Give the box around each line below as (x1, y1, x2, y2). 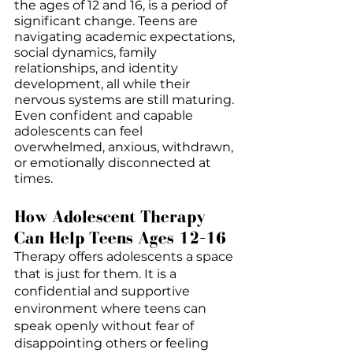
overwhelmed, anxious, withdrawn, (14, 139, 236, 154)
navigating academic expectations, (14, 28, 238, 44)
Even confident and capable (14, 107, 196, 123)
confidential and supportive (14, 283, 193, 299)
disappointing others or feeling (14, 335, 212, 351)
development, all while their (14, 76, 193, 91)
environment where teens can (14, 300, 210, 316)
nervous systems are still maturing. (14, 91, 237, 107)
